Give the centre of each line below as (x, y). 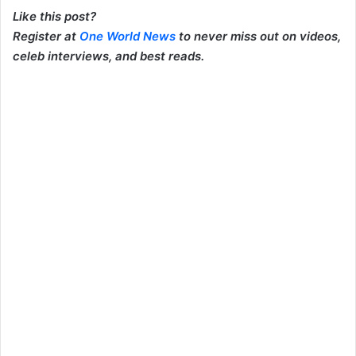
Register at (46, 37)
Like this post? (54, 17)
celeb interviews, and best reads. (108, 56)
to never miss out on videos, (258, 37)
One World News (128, 37)
